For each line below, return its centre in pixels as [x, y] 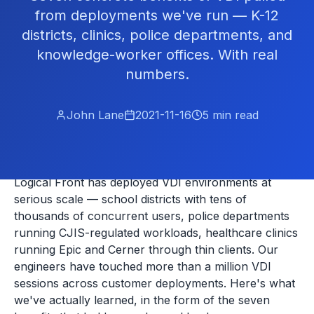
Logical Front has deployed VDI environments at [143, 182]
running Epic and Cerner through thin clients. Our [146, 250]
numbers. [157, 74]
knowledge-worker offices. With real [157, 55]
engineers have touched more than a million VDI [143, 266]
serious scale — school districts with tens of [130, 199]
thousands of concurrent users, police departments [152, 216]
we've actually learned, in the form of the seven [142, 300]
